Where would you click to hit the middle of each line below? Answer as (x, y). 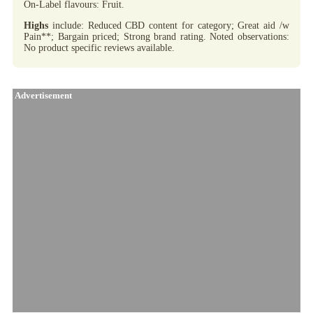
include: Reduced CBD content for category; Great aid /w (169, 25)
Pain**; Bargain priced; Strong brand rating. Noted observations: (156, 36)
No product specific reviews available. (99, 48)
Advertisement (42, 95)
